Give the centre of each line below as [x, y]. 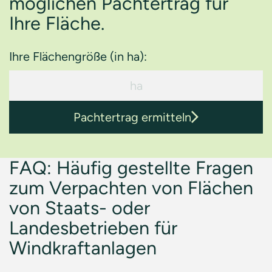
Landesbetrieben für [93, 228]
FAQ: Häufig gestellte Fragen [131, 168]
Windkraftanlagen [83, 248]
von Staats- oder [80, 208]
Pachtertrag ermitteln [132, 117]
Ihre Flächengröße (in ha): [78, 56]
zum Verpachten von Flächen [131, 188]
